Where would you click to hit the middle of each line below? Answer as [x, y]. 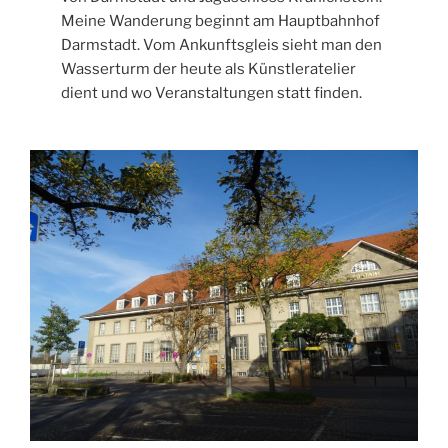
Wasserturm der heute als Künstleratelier [209, 68]
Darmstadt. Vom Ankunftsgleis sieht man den [222, 44]
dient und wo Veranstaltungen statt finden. [212, 92]
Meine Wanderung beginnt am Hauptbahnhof [221, 20]
